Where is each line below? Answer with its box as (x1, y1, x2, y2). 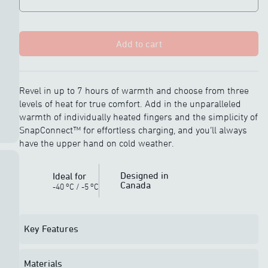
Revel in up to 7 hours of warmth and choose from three (19, 85, 249, 96)
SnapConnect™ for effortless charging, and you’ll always (19, 124, 247, 135)
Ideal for (53, 170, 87, 181)
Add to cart (115, 38, 162, 49)
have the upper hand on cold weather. (19, 138, 174, 148)
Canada (120, 179, 151, 190)
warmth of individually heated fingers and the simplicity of (19, 111, 258, 122)
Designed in (120, 170, 169, 181)
